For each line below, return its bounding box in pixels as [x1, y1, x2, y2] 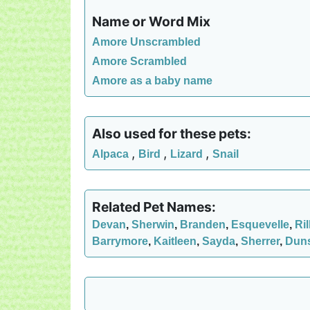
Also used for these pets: [92, 125, 251, 142]
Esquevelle [231, 219, 289, 230]
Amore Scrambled [92, 55, 187, 67]
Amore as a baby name [92, 75, 212, 86]
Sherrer [241, 235, 280, 247]
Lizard [170, 148, 206, 160]
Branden [180, 219, 226, 230]
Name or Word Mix [92, 13, 210, 30]
